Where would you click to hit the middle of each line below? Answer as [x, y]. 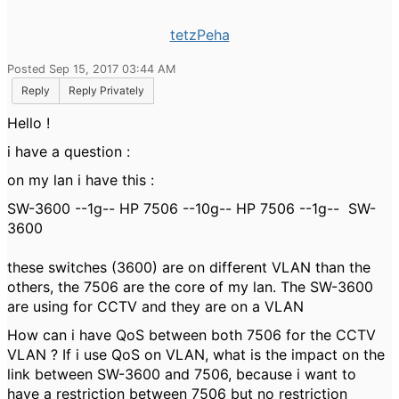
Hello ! [28, 123]
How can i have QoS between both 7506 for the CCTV [191, 335]
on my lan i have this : [81, 180]
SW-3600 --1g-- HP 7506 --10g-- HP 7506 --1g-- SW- [191, 208]
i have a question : [69, 151]
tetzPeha [199, 35]
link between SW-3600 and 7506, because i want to [182, 374]
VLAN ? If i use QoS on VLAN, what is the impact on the [196, 354]
